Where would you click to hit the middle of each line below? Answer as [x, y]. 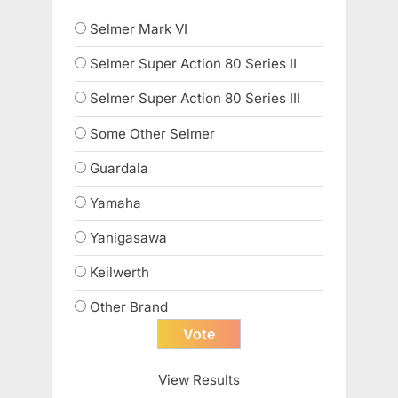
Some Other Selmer [152, 133]
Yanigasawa [128, 238]
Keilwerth [119, 273]
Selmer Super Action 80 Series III [195, 99]
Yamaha [115, 203]
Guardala [119, 168]
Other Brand [129, 307]
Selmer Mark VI [139, 29]
